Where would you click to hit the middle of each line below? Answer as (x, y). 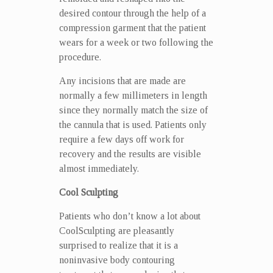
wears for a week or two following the (136, 42)
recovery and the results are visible (130, 154)
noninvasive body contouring (117, 260)
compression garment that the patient (132, 27)
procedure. (80, 57)
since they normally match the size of (133, 110)
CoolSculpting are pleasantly (116, 230)
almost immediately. (99, 168)
